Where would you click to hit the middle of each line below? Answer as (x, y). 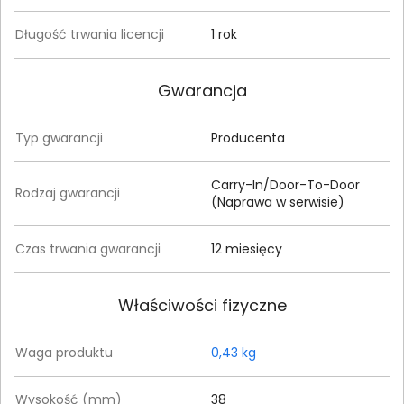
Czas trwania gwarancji (88, 248)
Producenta (248, 138)
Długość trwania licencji (90, 34)
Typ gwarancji (59, 138)
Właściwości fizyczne (202, 305)
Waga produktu (64, 352)
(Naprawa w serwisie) (278, 202)
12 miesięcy (247, 248)
